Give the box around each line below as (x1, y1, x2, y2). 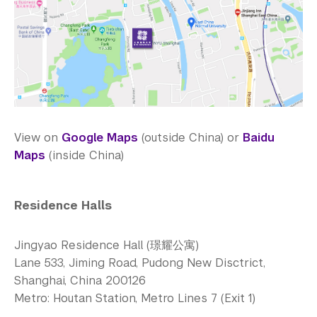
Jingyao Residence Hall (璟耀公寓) (14, 237, 202, 253)
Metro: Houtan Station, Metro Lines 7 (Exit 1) (14, 290, 255, 306)
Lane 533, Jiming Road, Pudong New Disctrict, (14, 255, 265, 270)
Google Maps (62, 129, 138, 145)
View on (14, 129, 62, 145)
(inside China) (45, 147, 124, 163)
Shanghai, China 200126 (14, 272, 146, 288)
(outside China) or (138, 129, 243, 145)
